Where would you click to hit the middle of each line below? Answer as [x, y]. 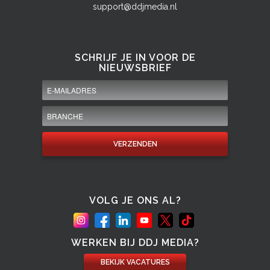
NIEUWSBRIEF [135, 68]
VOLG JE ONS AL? [135, 200]
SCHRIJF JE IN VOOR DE [135, 58]
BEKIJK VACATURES [135, 262]
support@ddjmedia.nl [135, 7]
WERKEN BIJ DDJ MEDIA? [135, 243]
